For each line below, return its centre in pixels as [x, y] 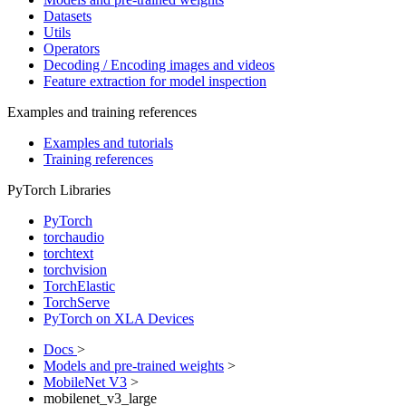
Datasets [68, 16]
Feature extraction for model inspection [155, 81]
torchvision [75, 270]
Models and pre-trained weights [134, 366]
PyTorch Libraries [59, 190]
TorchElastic [79, 286]
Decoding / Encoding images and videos [159, 65]
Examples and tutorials [108, 143]
